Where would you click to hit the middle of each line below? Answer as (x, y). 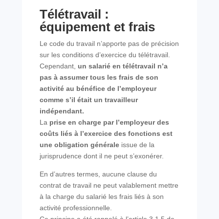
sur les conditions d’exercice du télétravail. (105, 55)
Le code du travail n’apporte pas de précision (109, 44)
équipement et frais (97, 27)
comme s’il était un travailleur (88, 100)
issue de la (137, 145)
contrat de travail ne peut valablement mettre (109, 185)
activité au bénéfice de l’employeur (98, 88)
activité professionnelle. (76, 208)
